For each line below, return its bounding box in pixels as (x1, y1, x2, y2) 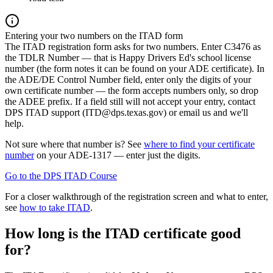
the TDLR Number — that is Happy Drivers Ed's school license (5, 52, 251, 63)
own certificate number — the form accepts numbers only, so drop (5, 85, 258, 96)
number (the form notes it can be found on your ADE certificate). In (5, 63, 264, 74)
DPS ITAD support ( (5, 107, 85, 118)
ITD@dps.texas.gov (85, 107, 163, 118)
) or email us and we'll (163, 107, 248, 118)
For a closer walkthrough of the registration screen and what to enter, (5, 191, 268, 202)
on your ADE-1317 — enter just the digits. (37, 150, 200, 161)
